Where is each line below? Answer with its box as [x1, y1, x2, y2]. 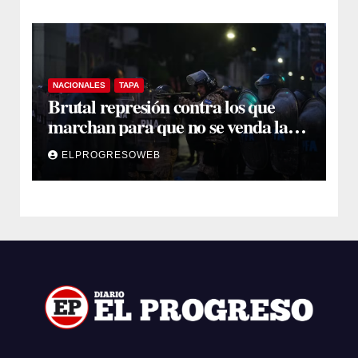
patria [48, 131, 93, 160]
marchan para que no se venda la [48, 111, 288, 140]
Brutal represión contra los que [48, 91, 275, 120]
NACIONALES [53, 80, 105, 89]
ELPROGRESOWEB [62, 149, 161, 161]
